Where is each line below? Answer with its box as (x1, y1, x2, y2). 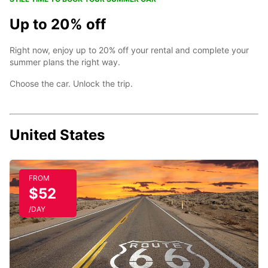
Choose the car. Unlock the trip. (10, 78, 133, 89)
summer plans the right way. (10, 57, 120, 67)
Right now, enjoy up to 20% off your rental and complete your (10, 45, 249, 55)
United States (10, 126, 105, 144)
